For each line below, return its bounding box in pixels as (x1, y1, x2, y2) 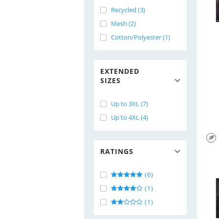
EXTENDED (100, 66, 139, 76)
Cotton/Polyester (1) (111, 33, 170, 42)
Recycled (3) (111, 5, 145, 14)
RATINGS (100, 147, 133, 156)
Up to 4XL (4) (111, 113, 148, 122)
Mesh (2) (111, 19, 136, 28)
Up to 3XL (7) (111, 99, 148, 108)
